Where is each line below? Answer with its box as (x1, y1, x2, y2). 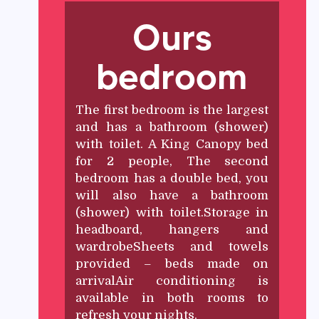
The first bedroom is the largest (75, 103, 269, 117)
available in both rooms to (75, 291, 269, 305)
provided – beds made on (75, 257, 269, 271)
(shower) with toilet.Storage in (75, 206, 269, 220)
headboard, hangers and (75, 223, 269, 237)
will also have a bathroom (75, 189, 269, 203)
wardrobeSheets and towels (75, 240, 269, 254)
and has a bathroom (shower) (75, 120, 269, 135)
